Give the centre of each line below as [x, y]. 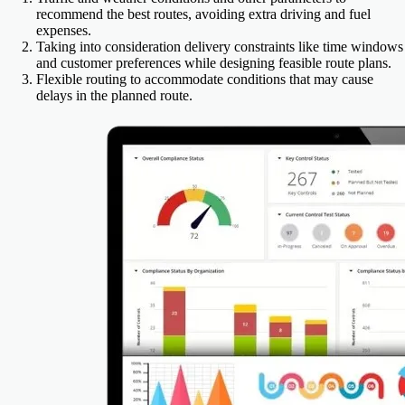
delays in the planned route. [114, 96]
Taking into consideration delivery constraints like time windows [220, 47]
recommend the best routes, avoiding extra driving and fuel [203, 14]
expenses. [64, 31]
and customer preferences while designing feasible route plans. [214, 63]
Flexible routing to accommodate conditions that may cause [205, 80]
